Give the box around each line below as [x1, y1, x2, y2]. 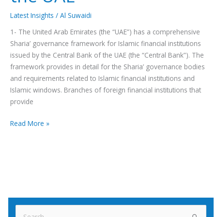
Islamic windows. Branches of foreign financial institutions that [10, 85, 201, 95]
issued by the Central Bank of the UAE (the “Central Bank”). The [10, 50, 204, 60]
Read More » [10, 119, 50, 128]
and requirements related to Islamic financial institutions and [10, 74, 195, 83]
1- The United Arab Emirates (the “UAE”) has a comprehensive [10, 27, 201, 37]
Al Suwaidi [60, 10, 92, 20]
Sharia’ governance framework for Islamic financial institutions [10, 39, 201, 48]
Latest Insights [10, 10, 54, 20]
